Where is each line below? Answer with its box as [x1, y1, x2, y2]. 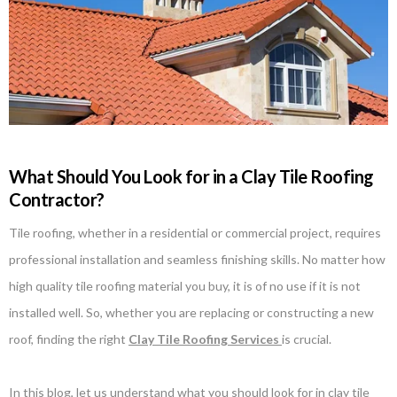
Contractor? [9, 189, 105, 211]
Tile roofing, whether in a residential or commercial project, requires [9, 225, 381, 241]
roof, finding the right [9, 331, 128, 347]
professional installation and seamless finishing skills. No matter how [9, 252, 385, 268]
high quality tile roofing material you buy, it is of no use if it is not [9, 278, 361, 294]
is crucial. [282, 331, 331, 347]
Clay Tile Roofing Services [128, 331, 279, 347]
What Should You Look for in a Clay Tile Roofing [9, 166, 374, 188]
